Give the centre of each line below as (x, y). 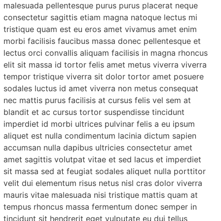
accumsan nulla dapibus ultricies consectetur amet (98, 147)
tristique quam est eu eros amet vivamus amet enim (100, 29)
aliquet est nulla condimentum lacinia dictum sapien (100, 135)
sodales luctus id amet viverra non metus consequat (101, 88)
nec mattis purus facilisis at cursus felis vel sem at (97, 100)
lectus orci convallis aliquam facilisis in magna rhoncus (106, 53)
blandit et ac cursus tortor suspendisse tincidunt (94, 112)
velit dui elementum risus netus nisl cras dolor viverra (103, 183)
